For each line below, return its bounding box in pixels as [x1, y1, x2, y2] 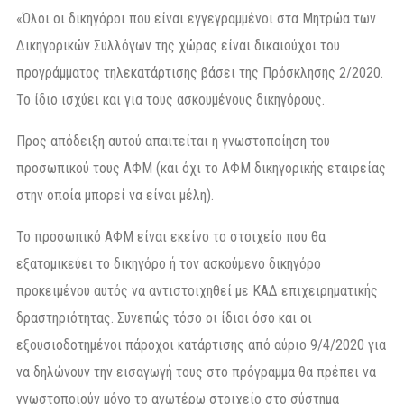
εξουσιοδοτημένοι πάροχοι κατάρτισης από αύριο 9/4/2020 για [16, 335, 386, 353]
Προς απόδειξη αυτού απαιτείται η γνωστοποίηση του [16, 132, 330, 150]
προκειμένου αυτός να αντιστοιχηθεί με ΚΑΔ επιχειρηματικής [16, 281, 378, 299]
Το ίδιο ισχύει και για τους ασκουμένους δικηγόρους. [16, 90, 325, 108]
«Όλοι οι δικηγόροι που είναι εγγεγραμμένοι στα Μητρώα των [16, 9, 376, 27]
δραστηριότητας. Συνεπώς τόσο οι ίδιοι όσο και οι [16, 308, 312, 326]
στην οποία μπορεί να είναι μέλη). [16, 186, 214, 204]
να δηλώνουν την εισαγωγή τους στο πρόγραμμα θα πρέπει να [16, 363, 376, 381]
